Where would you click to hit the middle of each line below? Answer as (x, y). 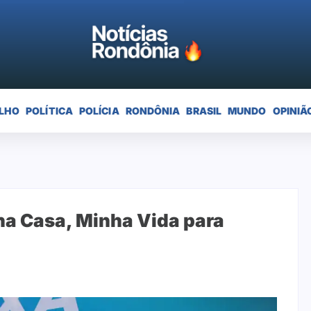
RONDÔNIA (153, 110)
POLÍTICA (49, 110)
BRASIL (204, 110)
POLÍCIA (99, 110)
